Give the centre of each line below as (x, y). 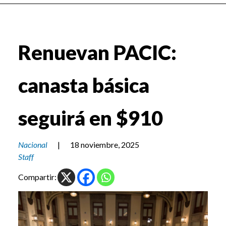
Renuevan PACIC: (97, 53)
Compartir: (37, 177)
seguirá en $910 (91, 118)
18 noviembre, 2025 (105, 145)
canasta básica (84, 86)
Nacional (33, 145)
